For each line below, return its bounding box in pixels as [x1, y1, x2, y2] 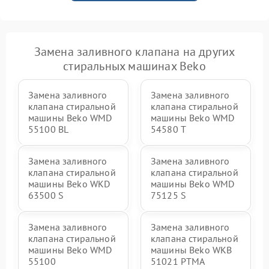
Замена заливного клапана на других [34, 44, 235, 60]
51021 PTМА [151, 255, 205, 268]
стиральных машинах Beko [63, 58, 206, 74]
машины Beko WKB [151, 244, 232, 256]
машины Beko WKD [28, 178, 110, 190]
